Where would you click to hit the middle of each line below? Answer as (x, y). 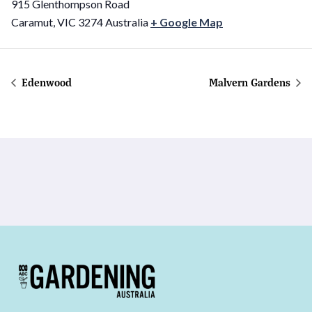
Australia (127, 22)
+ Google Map (187, 22)
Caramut (32, 22)
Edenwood (45, 83)
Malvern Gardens (251, 83)
